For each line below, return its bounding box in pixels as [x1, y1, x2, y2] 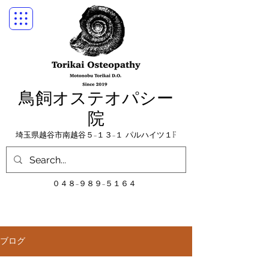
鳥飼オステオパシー [19, 89, 174, 107]
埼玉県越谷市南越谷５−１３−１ [16, 130, 131, 140]
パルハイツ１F [125, 130, 177, 140]
